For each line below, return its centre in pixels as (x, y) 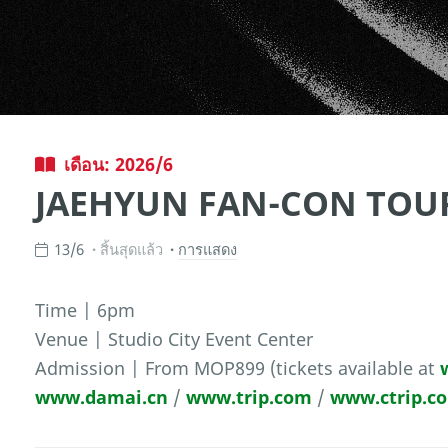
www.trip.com (249, 397)
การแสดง (207, 248)
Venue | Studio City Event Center (174, 339)
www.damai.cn (102, 397)
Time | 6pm (85, 310)
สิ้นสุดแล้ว (131, 248)
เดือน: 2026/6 (118, 163)
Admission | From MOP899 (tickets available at (238, 368)
